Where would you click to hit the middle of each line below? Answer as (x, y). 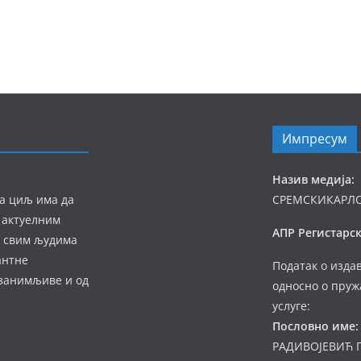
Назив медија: (313, 179)
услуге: (291, 306)
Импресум (315, 139)
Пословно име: (315, 326)
